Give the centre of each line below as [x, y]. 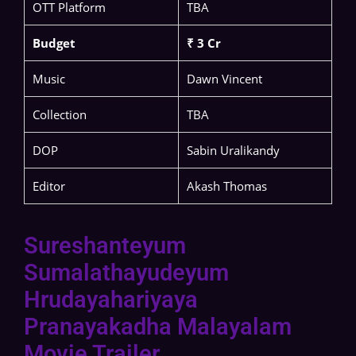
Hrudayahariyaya [111, 300]
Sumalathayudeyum [126, 273]
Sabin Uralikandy [233, 151]
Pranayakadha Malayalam [158, 327]
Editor [49, 186]
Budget [54, 43]
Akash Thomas [227, 186]
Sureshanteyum [105, 246]
